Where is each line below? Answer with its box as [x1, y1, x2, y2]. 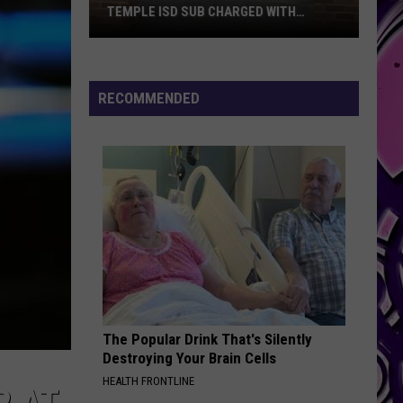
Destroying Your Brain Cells [103, 349, 276, 367]
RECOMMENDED [98, 89, 200, 107]
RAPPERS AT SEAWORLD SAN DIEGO [107, 4, 315, 20]
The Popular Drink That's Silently [103, 330, 312, 348]
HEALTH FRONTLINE [103, 374, 194, 388]
